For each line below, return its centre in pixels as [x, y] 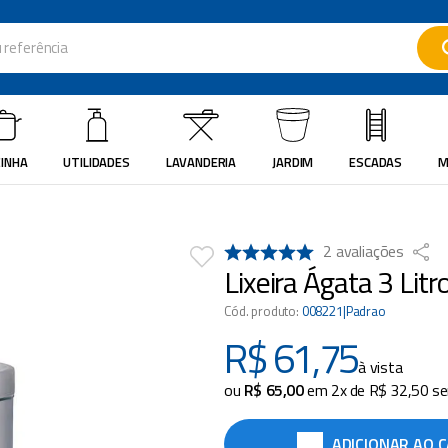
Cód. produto [260, 311]
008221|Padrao [343, 311]
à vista [380, 367]
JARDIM [293, 162]
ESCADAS [376, 162]
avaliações [370, 251]
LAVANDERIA [201, 162]
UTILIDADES [96, 162]
